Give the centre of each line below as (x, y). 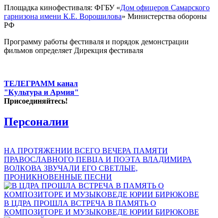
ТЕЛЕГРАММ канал (41, 83)
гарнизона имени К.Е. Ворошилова (63, 16)
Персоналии (36, 121)
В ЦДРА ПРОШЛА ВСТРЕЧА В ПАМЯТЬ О (80, 203)
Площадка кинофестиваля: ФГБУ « (62, 7)
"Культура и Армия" (41, 92)
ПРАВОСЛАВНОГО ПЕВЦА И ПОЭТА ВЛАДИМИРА (98, 160)
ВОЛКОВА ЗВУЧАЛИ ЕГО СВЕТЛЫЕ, (71, 168)
